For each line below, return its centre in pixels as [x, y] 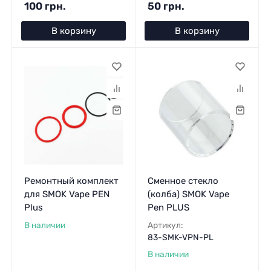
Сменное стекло [183, 181]
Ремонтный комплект [71, 181]
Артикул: [165, 225]
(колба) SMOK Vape [188, 194]
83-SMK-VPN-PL [180, 237]
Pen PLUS [168, 208]
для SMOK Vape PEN [67, 194]
